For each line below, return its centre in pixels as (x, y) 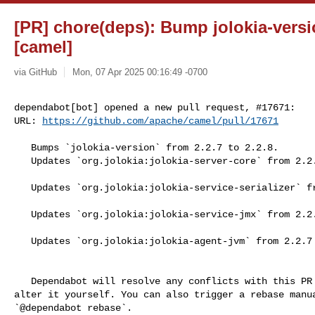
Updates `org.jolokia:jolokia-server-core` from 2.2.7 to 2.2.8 (22, 161)
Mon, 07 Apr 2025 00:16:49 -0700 (140, 72)
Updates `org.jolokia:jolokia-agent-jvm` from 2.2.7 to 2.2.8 (22, 241)
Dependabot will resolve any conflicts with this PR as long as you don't (22, 281)
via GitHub (36, 72)
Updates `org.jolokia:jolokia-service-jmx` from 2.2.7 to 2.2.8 (22, 214)
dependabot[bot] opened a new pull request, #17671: (155, 107)
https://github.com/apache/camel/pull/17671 (160, 121)
